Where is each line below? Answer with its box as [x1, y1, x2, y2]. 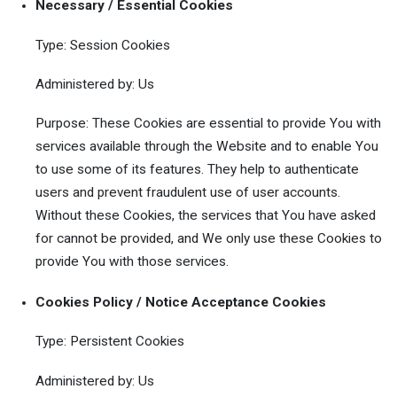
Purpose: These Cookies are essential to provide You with [35, 115, 381, 132]
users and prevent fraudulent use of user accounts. [35, 184, 340, 201]
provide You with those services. [35, 253, 229, 270]
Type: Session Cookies [35, 36, 170, 53]
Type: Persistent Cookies [35, 333, 184, 350]
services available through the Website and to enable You [35, 138, 378, 155]
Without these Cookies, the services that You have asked [35, 207, 376, 224]
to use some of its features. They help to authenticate [35, 161, 359, 178]
